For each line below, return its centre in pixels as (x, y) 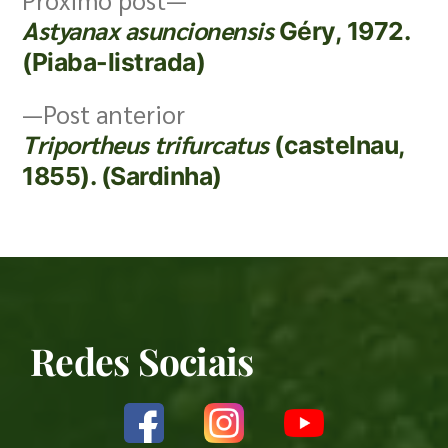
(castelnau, (336, 144)
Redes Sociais (142, 360)
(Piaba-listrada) (114, 61)
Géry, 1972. (341, 30)
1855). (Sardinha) (122, 175)
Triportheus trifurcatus (145, 143)
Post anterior (114, 113)
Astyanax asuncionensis (148, 29)
